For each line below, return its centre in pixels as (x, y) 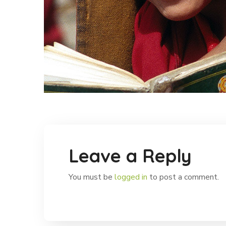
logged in (131, 177)
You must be (92, 177)
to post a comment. (183, 177)
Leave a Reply (130, 156)
